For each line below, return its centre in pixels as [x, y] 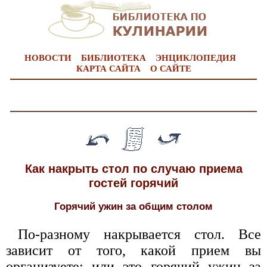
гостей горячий [133, 183]
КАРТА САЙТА [108, 69]
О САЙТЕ [170, 69]
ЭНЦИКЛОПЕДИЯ [195, 58]
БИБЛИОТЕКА [113, 58]
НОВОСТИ [48, 58]
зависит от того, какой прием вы [133, 250]
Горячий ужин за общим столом [133, 206]
